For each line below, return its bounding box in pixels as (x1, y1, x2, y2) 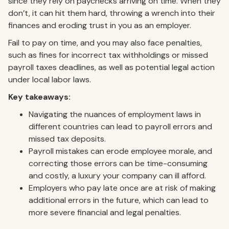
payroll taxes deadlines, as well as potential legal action (8, 61, 215, 73)
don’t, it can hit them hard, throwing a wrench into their (8, 7, 215, 18)
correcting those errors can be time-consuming (29, 157, 208, 169)
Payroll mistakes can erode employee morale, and (29, 145, 212, 156)
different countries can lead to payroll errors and (29, 121, 212, 132)
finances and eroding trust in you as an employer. (8, 19, 193, 31)
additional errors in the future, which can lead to (29, 194, 209, 205)
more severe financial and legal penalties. (29, 207, 181, 218)
